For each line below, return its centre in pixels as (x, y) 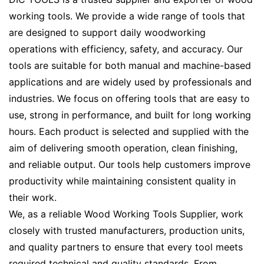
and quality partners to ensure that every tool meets (126, 247)
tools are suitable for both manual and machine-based (130, 65)
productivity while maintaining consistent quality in (122, 181)
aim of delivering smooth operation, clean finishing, (123, 148)
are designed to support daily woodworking (107, 32)
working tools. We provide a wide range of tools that (127, 16)
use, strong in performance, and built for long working (130, 115)
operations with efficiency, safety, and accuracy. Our (126, 49)
